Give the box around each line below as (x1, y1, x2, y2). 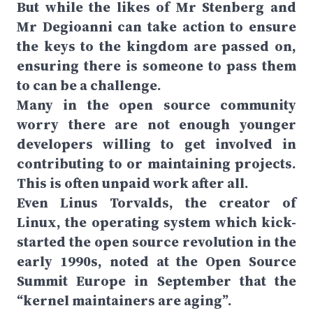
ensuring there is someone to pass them (17, 56, 296, 75)
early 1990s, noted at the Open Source (17, 252, 296, 271)
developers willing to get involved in (17, 134, 296, 154)
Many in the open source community (17, 95, 296, 115)
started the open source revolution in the (17, 232, 296, 252)
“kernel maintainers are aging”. (17, 291, 232, 310)
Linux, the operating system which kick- (17, 212, 296, 232)
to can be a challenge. (17, 75, 161, 95)
